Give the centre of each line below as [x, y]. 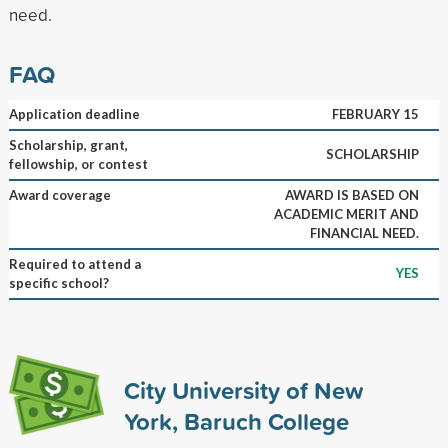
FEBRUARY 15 [375, 113]
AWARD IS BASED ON [351, 194]
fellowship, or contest [78, 163]
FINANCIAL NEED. [364, 232]
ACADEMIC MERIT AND [346, 213]
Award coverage [59, 194]
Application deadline [74, 113]
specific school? [58, 282]
